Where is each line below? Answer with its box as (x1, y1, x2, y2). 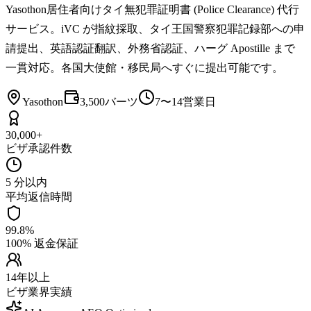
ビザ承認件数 (6, 142, 72, 154)
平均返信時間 (6, 190, 72, 203)
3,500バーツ (80, 95, 138, 108)
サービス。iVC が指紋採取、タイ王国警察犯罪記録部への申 (6, 22, 305, 35)
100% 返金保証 (6, 237, 78, 249)
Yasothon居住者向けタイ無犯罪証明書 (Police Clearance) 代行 (6, 3, 299, 15)
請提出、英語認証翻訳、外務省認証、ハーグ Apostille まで (6, 42, 295, 54)
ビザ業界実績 (6, 285, 72, 298)
